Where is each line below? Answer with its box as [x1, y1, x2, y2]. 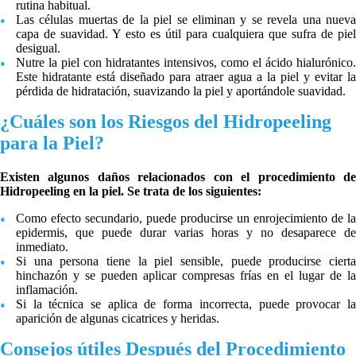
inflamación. [16, 282, 78, 296]
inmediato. [16, 239, 68, 253]
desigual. [16, 41, 60, 55]
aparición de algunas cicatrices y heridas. [16, 311, 219, 325]
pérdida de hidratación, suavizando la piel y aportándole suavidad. [16, 83, 346, 98]
